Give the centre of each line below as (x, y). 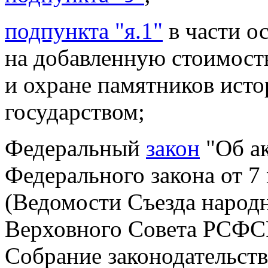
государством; (75, 112)
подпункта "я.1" (84, 31)
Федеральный (75, 148)
